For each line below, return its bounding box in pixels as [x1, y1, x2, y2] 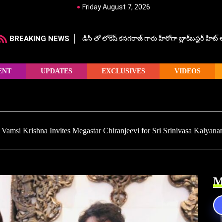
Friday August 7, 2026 [82, 3, 150, 11]
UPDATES [40, 67, 72, 75]
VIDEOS [174, 67, 201, 75]
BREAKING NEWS [9, 34, 69, 43]
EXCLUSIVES [101, 67, 145, 75]
